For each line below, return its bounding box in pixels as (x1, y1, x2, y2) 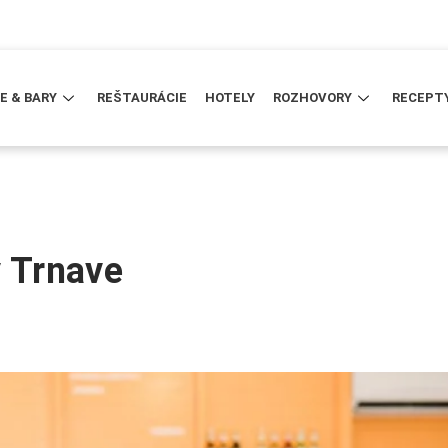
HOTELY (205, 90, 256, 106)
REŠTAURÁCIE (97, 90, 188, 106)
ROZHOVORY (273, 90, 353, 106)
